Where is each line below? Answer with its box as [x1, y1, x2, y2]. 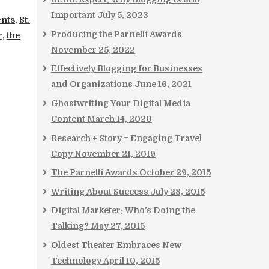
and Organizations [51, 79, 133, 89]
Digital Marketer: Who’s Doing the [51, 205, 195, 216]
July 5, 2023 [97, 10, 148, 20]
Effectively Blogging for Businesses [51, 64, 202, 74]
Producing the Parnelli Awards [51, 29, 182, 39]
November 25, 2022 [51, 44, 135, 55]
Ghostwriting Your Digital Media [51, 98, 190, 108]
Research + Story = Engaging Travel [51, 133, 202, 143]
